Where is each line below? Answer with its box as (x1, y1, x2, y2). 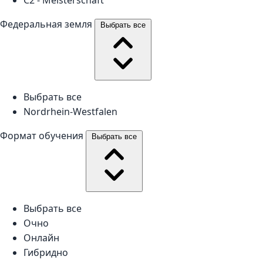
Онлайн (23, 231, 59, 244)
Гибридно (23, 245, 68, 259)
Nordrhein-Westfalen (23, 104, 117, 118)
